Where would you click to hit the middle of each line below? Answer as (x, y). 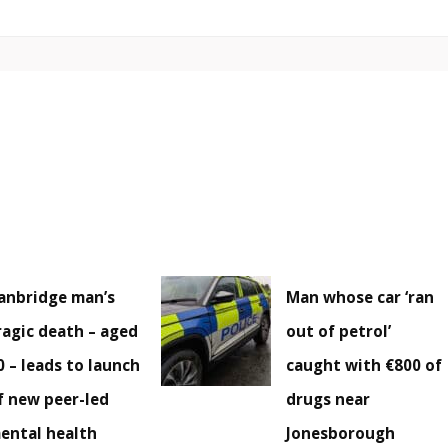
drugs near (328, 399)
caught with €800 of (364, 365)
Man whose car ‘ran (360, 297)
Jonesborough (341, 433)
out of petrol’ (339, 331)
